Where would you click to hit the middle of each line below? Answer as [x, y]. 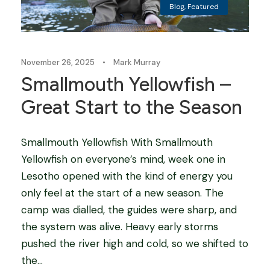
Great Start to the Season [132, 108]
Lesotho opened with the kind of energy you [127, 176]
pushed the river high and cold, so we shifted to [135, 244]
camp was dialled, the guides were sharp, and [129, 210]
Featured [203, 7]
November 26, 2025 [58, 63]
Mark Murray [137, 63]
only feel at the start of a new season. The [122, 193]
